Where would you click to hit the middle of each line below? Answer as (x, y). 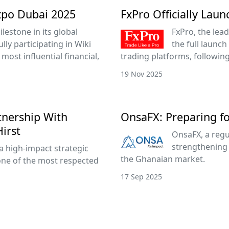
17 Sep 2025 (141, 177)
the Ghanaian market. (163, 159)
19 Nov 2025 (142, 74)
